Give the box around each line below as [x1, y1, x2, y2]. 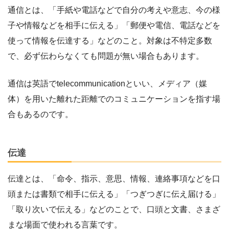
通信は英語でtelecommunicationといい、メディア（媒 [8, 79, 207, 88]
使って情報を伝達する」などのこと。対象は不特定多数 [8, 36, 212, 45]
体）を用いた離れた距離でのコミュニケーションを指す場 [8, 94, 220, 103]
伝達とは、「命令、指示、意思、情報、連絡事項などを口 [8, 174, 220, 184]
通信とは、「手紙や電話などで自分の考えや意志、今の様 [8, 5, 220, 14]
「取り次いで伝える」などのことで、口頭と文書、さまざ [8, 205, 220, 214]
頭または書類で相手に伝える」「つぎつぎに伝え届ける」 [8, 190, 220, 199]
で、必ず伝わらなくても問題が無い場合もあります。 [8, 51, 204, 60]
